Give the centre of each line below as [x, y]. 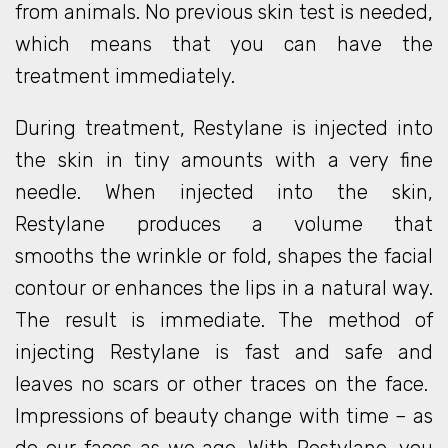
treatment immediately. [125, 76]
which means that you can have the [224, 44]
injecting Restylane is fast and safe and [224, 352]
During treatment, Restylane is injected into [224, 128]
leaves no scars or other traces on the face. [224, 384]
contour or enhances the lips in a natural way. [224, 288]
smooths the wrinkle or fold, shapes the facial [224, 256]
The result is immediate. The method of [224, 320]
